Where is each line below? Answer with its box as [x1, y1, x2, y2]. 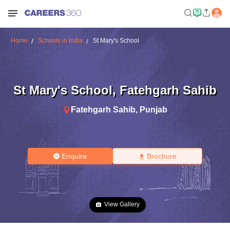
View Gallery [104, 201, 140, 208]
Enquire [62, 152, 87, 160]
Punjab [140, 105, 167, 114]
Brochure [146, 152, 177, 160]
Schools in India [37, 37, 83, 44]
